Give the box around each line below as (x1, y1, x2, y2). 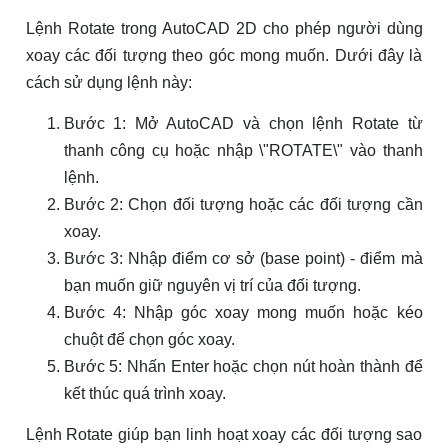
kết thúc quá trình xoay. (63, 385, 226, 403)
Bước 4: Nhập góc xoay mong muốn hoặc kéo (63, 304, 423, 322)
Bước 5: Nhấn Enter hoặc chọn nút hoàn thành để (63, 358, 423, 376)
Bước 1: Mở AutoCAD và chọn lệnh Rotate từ (63, 115, 423, 133)
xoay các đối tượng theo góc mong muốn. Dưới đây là (25, 47, 423, 65)
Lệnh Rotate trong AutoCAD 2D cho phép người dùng (25, 20, 423, 38)
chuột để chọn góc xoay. (63, 331, 235, 349)
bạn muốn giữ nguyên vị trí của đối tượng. (63, 277, 361, 295)
